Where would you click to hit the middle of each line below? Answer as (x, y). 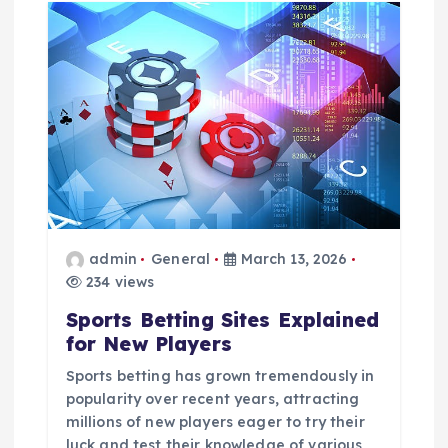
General (181, 259)
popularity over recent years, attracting (212, 399)
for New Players (148, 344)
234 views (118, 282)
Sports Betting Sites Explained (222, 320)
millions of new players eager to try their (215, 422)
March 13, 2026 (292, 259)
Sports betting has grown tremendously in (220, 376)
